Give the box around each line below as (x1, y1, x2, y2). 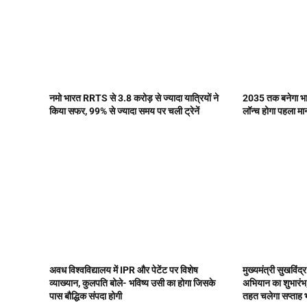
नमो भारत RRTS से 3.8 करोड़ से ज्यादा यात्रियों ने (49, 92, 219, 103)
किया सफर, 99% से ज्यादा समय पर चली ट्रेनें (49, 105, 199, 116)
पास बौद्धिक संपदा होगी (49, 290, 122, 302)
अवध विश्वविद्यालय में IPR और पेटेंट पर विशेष (49, 264, 198, 275)
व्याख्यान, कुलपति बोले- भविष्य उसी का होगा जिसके (49, 277, 215, 288)
